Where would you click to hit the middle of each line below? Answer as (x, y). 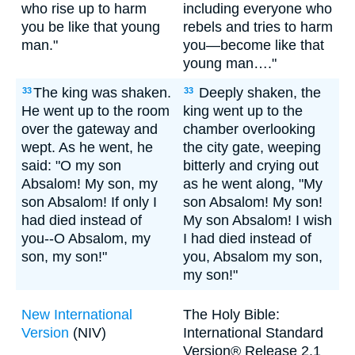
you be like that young (91, 27)
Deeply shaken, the (258, 93)
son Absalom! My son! (253, 202)
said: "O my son (71, 166)
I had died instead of (247, 239)
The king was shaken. (102, 93)
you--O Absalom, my (86, 239)
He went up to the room (95, 111)
